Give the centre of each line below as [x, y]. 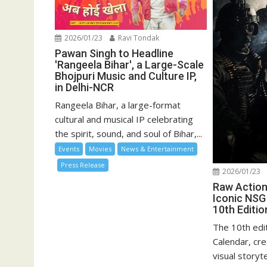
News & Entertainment [157, 148]
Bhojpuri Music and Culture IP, [126, 76]
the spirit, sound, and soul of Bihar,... [128, 133]
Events [69, 148]
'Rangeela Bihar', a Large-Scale [129, 64]
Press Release [83, 164]
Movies [100, 148]
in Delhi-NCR [84, 87]
